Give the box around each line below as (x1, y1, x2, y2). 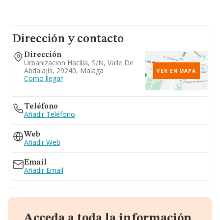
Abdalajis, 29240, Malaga (24, 66, 104, 75)
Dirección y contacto (12, 33, 124, 45)
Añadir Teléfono (24, 110, 75, 119)
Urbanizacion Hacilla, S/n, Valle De (24, 58, 134, 67)
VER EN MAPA (157, 67, 196, 74)
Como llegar (24, 74, 63, 83)
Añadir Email (24, 165, 63, 175)
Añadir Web (24, 137, 60, 147)
